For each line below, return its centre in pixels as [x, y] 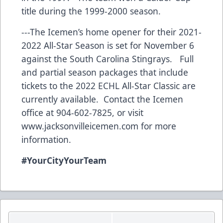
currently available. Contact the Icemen [102, 99]
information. [46, 139]
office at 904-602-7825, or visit [82, 112]
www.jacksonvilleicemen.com [80, 126]
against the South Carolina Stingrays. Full [108, 58]
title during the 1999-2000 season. [92, 11]
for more [157, 126]
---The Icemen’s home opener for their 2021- [111, 32]
